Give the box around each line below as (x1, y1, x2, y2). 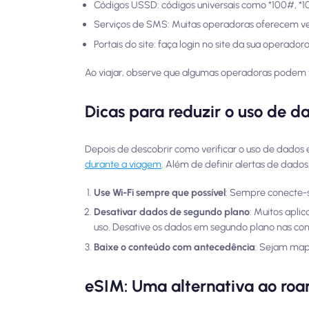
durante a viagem (85, 157, 162, 170)
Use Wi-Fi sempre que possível (94, 186, 226, 199)
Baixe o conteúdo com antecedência (94, 240, 255, 253)
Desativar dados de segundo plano (94, 206, 250, 219)
